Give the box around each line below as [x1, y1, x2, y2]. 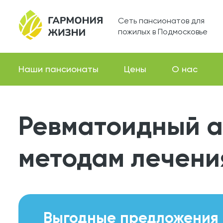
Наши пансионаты [18, 64, 99, 74]
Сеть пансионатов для [118, 16, 205, 25]
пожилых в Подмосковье [118, 27, 208, 36]
